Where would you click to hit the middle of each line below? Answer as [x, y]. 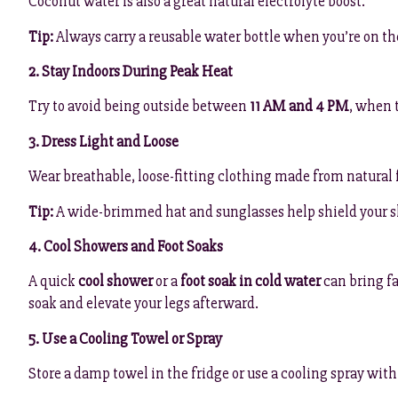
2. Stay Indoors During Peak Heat [131, 72]
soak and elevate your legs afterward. [143, 304]
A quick [53, 282]
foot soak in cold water [251, 282]
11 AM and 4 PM [299, 107]
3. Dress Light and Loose [103, 141]
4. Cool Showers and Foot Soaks [126, 247]
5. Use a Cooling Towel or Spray [125, 338]
